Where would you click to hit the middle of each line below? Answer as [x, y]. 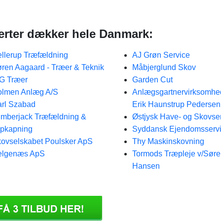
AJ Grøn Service [161, 55]
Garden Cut [152, 80]
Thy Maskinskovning [168, 141]
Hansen [146, 166]
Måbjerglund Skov [164, 67]
